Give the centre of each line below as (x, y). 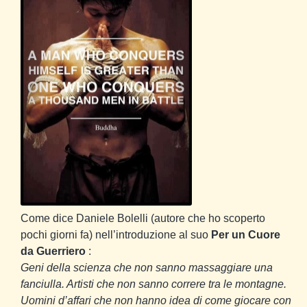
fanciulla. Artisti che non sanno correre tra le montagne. (153, 284)
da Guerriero (53, 251)
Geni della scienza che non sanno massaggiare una (147, 268)
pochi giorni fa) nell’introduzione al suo (116, 235)
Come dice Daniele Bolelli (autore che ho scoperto (143, 219)
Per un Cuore (246, 235)
